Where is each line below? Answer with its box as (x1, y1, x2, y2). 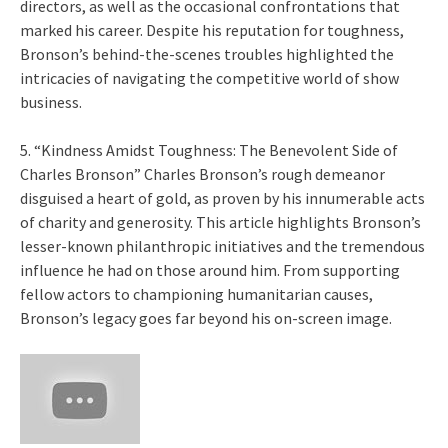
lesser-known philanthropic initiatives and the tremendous (20, 236, 425, 257)
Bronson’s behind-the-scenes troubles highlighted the (20, 44, 394, 65)
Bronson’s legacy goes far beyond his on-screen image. (20, 308, 392, 329)
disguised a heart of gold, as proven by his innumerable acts (20, 188, 425, 209)
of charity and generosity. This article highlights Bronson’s (20, 212, 421, 233)
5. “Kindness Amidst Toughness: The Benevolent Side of (20, 140, 398, 161)
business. (20, 92, 82, 113)
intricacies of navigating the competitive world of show (20, 68, 399, 89)
